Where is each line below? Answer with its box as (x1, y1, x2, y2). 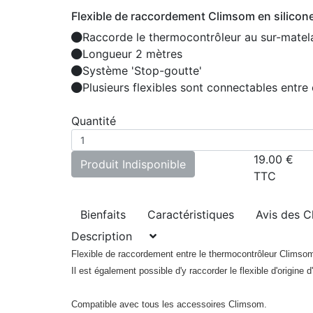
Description (71, 229, 150, 243)
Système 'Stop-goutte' (82, 64, 202, 78)
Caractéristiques (147, 208, 234, 221)
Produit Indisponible (80, 157, 186, 171)
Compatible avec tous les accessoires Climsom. (71, 299, 267, 310)
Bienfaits (80, 208, 126, 221)
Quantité (71, 114, 116, 128)
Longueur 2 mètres (82, 47, 182, 61)
